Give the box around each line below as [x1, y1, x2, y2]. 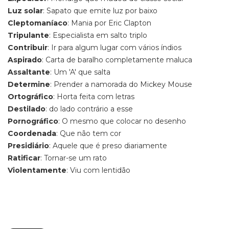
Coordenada [8, 129, 56, 138]
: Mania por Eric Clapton [67, 18, 151, 28]
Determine [8, 80, 50, 89]
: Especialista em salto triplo [49, 31, 147, 40]
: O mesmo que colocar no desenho [58, 117, 186, 126]
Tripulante [8, 31, 49, 40]
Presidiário [8, 141, 49, 150]
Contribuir [8, 43, 48, 52]
